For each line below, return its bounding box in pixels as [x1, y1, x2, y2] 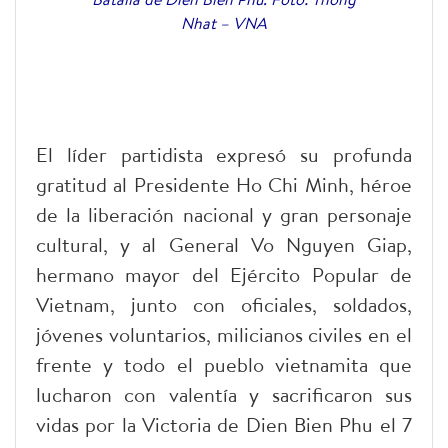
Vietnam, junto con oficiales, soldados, [36, 291, 412, 319]
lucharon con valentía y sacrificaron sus [36, 381, 412, 409]
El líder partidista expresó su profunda [36, 141, 412, 169]
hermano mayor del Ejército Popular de [36, 261, 412, 289]
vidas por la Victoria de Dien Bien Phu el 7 [36, 411, 412, 439]
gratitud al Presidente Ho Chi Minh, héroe [36, 171, 412, 199]
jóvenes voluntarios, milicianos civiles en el [36, 321, 412, 349]
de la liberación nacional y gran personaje [36, 201, 412, 229]
